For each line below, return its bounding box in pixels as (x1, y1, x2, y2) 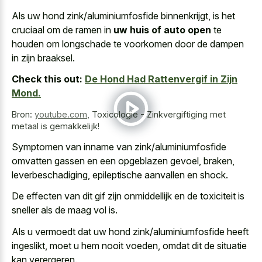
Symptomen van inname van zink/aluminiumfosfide (12, 140, 226, 153)
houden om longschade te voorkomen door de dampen (12, 37, 244, 50)
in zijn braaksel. (12, 51, 75, 64)
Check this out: (12, 73, 82, 85)
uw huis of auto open (113, 23, 211, 36)
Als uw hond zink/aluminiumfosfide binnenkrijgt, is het (12, 9, 235, 22)
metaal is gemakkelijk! (12, 121, 99, 132)
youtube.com (35, 109, 87, 120)
